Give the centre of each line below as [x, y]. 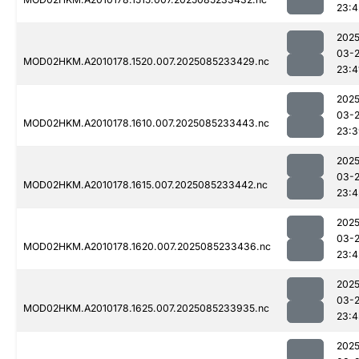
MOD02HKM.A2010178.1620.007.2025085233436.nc [147, 247]
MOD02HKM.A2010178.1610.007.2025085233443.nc [146, 123]
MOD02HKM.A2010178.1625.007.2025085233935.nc [146, 309]
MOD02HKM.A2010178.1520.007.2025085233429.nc [146, 62]
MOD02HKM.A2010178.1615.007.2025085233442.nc [145, 185]
